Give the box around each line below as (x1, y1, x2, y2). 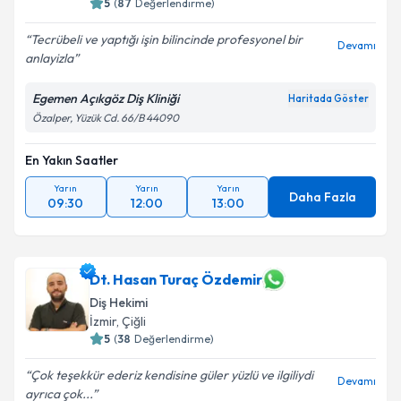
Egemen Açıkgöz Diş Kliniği (32, 90, 179, 107)
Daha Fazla (288, 189, 356, 205)
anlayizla (25, 50, 73, 66)
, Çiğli (116, 313, 146, 329)
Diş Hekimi (90, 294, 148, 311)
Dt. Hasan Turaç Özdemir (90, 270, 262, 288)
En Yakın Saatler (25, 152, 118, 168)
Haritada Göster (288, 92, 369, 105)
